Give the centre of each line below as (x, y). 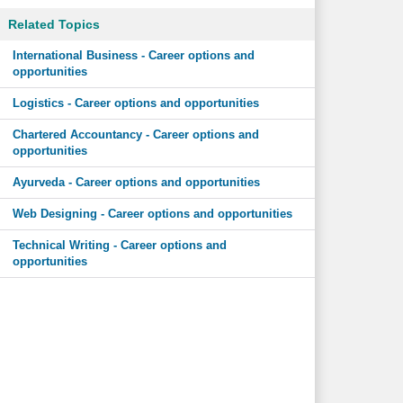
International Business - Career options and (133, 55)
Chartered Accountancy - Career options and (135, 134)
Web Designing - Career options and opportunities (152, 214)
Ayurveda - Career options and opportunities (136, 182)
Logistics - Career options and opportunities (135, 103)
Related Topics (54, 24)
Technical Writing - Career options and (119, 245)
